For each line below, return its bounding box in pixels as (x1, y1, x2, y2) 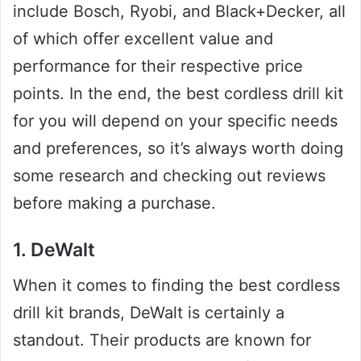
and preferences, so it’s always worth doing (13, 138, 343, 158)
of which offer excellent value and (13, 28, 273, 48)
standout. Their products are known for (13, 330, 311, 351)
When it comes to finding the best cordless (13, 276, 340, 296)
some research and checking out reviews (13, 165, 326, 185)
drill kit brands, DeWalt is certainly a (13, 303, 284, 323)
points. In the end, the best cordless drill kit (13, 83, 343, 103)
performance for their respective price (13, 56, 303, 76)
